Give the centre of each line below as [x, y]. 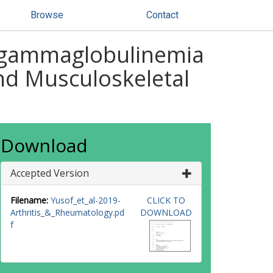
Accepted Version [50, 173]
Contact [162, 15]
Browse [47, 15]
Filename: [29, 200]
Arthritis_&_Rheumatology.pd [67, 212]
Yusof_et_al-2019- [86, 200]
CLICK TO [166, 200]
